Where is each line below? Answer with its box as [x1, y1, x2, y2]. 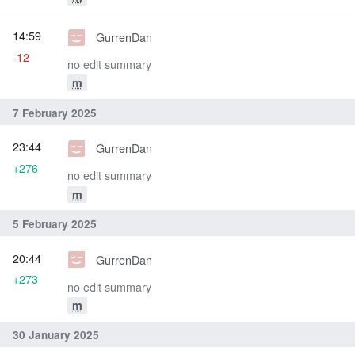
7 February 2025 [13, 105, 97, 121]
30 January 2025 [13, 327, 99, 343]
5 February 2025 [13, 216, 97, 232]
